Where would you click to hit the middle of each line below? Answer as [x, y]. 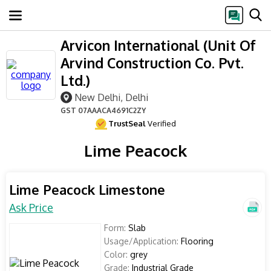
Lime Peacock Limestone [87, 189]
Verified [161, 123]
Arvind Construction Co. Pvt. [152, 63]
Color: [116, 254]
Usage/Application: [141, 241]
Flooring [196, 241]
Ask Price [31, 207]
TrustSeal [127, 123]
